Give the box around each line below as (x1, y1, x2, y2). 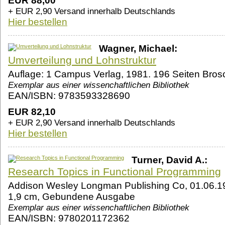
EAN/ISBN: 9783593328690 (8, 90, 130, 101)
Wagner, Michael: (99, 43, 177, 54)
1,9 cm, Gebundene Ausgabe (8, 191, 135, 202)
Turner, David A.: (132, 155, 207, 166)
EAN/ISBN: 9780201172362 (8, 213, 130, 224)
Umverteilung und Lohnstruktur (8, 54, 156, 66)
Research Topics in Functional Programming (8, 166, 221, 178)
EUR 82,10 (8, 106, 56, 118)
